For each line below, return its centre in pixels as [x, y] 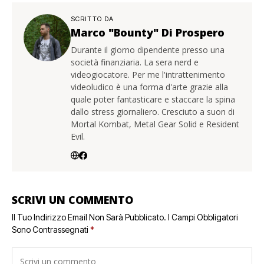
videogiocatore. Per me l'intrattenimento [148, 75]
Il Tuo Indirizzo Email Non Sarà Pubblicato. [89, 217]
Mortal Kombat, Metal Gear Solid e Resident [155, 124]
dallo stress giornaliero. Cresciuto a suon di [153, 112]
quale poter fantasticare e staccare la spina [153, 100]
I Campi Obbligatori [203, 217]
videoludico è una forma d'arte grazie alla [149, 87]
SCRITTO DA [92, 19]
